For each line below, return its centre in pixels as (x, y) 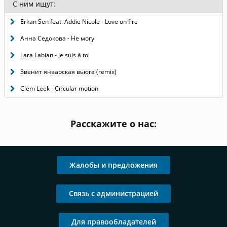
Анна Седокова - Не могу (57, 38)
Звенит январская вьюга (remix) (68, 72)
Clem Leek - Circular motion (59, 88)
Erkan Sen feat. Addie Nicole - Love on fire (79, 22)
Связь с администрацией (113, 193)
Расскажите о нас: (113, 124)
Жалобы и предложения (113, 165)
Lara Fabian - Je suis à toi (55, 55)
